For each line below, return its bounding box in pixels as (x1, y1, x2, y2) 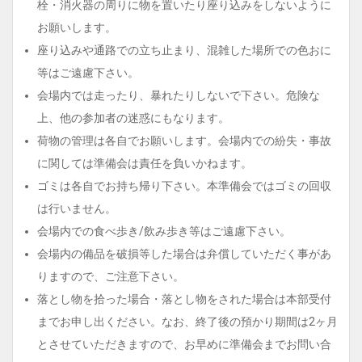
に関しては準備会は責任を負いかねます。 (37, 157, 252, 170)
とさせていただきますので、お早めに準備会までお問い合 (37, 338, 331, 351)
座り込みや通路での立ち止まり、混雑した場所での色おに (37, 44, 331, 57)
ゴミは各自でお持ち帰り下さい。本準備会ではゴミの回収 (37, 179, 331, 192)
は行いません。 (37, 202, 116, 215)
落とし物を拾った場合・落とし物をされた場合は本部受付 (37, 293, 331, 305)
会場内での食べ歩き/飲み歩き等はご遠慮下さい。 (37, 225, 291, 238)
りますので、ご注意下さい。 (37, 270, 184, 283)
